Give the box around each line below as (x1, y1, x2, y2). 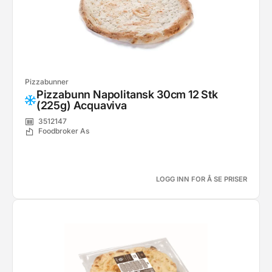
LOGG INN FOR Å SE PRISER (156, 175, 247, 183)
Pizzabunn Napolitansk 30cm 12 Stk (36, 88, 218, 101)
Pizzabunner (25, 77, 69, 86)
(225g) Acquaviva (36, 99, 127, 112)
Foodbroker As (38, 126, 89, 136)
